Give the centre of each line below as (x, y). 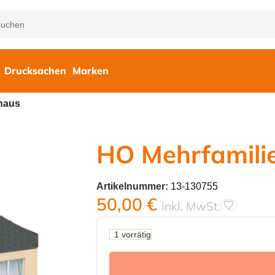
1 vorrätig (133, 234)
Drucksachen (35, 70)
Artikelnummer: (133, 186)
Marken (91, 70)
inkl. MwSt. (191, 206)
